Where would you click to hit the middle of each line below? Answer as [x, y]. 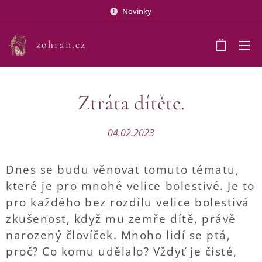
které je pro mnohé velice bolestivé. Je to [130, 186]
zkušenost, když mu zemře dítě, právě [121, 219]
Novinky [137, 11]
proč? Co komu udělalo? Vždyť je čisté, [122, 251]
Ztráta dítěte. [131, 103]
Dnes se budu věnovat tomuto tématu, [123, 170]
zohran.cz [61, 44]
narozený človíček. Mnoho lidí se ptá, [118, 235]
